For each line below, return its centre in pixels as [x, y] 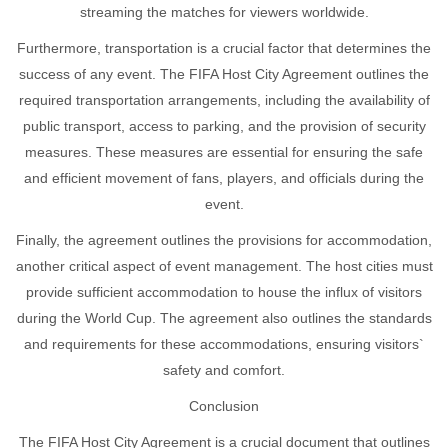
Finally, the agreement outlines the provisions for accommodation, [224, 239]
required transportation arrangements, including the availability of [224, 99]
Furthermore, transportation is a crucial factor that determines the [224, 47]
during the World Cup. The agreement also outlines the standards [224, 317]
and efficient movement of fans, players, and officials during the [224, 177]
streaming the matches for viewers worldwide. [224, 11]
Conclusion [224, 405]
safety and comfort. [224, 369]
